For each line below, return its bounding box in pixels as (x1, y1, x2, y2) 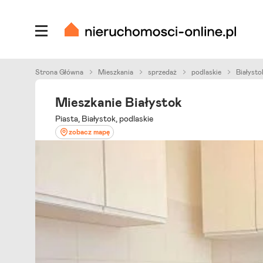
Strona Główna (35, 69, 83, 76)
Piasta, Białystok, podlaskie (55, 115, 153, 123)
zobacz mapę (69, 129, 110, 136)
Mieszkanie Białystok (55, 97, 182, 110)
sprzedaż (148, 69, 177, 76)
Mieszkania (98, 69, 133, 76)
